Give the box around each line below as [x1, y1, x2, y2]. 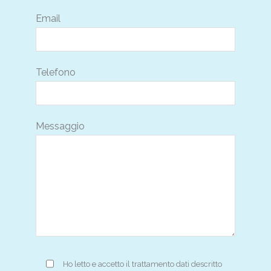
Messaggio [35, 120, 85, 132]
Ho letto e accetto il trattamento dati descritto [62, 259, 222, 269]
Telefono [35, 66, 76, 78]
